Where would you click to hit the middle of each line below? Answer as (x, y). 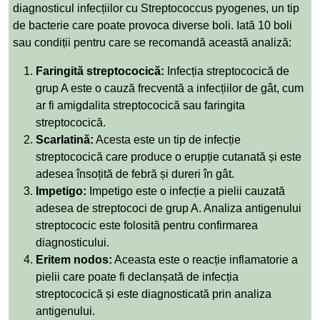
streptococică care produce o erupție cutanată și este (169, 156)
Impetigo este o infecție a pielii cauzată (186, 191)
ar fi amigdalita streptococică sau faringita (140, 105)
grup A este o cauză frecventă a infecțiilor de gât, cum (170, 88)
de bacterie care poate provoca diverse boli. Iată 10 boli (152, 25)
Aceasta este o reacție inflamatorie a (205, 259)
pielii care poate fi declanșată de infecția (137, 276)
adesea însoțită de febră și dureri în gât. (135, 174)
